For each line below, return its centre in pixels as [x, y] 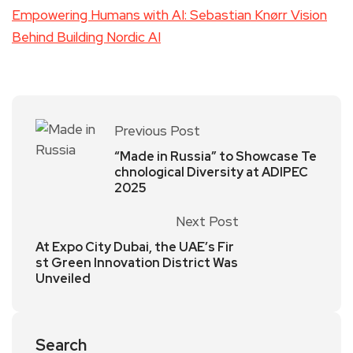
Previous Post [157, 130]
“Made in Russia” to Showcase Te [216, 156]
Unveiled [63, 278]
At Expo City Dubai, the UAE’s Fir [135, 247]
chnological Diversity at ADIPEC [211, 172]
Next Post [207, 221]
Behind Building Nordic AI [86, 37]
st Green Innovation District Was [137, 262]
